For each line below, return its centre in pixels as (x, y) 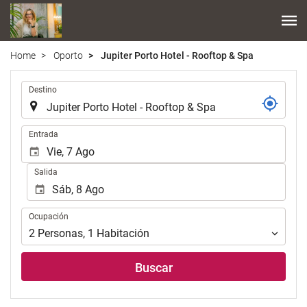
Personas (60, 234)
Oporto (68, 55)
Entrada (44, 134)
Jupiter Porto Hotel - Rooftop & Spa (176, 55)
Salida (46, 172)
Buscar (153, 268)
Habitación (123, 234)
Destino (43, 89)
